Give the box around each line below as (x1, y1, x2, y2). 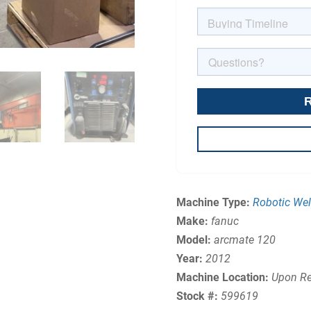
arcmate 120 (213, 233, 276, 247)
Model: (176, 233, 214, 247)
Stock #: (176, 289, 218, 303)
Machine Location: (176, 271, 271, 285)
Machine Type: (176, 196, 253, 210)
